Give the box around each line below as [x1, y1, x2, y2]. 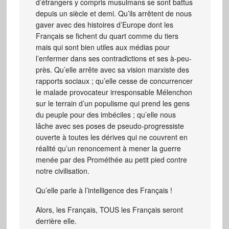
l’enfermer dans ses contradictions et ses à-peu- [35, 53, 192, 63]
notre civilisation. [35, 165, 89, 176]
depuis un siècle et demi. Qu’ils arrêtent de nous [35, 8, 192, 18]
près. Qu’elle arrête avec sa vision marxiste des [35, 64, 189, 75]
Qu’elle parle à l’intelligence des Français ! [35, 185, 172, 195]
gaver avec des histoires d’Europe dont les [35, 19, 173, 30]
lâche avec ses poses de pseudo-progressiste [35, 120, 184, 131]
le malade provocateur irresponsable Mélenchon [35, 86, 192, 97]
